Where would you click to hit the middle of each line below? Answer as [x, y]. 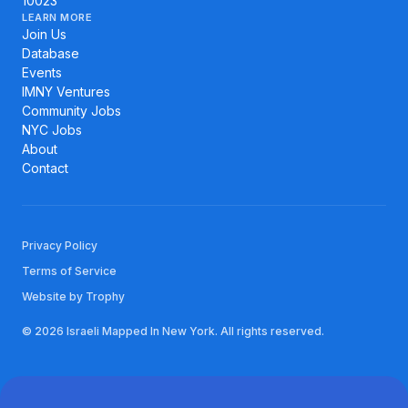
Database [51, 54]
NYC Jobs [52, 130]
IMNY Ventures [66, 92]
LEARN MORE [57, 18]
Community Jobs [71, 111]
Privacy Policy [60, 246]
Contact [45, 168]
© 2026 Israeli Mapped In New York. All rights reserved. [173, 331]
